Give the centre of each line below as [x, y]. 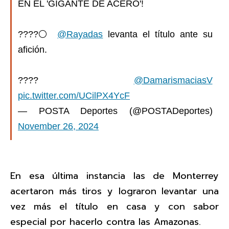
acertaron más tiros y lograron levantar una [114, 191]
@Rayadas [80, 34]
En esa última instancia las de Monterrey [114, 176]
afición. [32, 49]
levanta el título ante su [158, 34]
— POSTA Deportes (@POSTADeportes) [115, 111]
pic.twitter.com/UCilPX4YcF [74, 95]
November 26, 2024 [58, 126]
